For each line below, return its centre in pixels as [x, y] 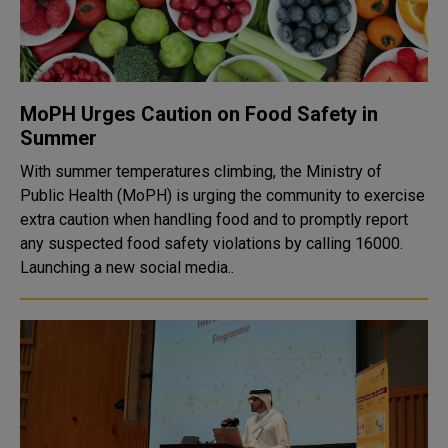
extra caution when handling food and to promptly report [214, 219]
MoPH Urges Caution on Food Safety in [199, 114]
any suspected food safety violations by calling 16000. [211, 243]
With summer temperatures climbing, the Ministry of [201, 171]
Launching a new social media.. [127, 267]
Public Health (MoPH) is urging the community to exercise [222, 195]
